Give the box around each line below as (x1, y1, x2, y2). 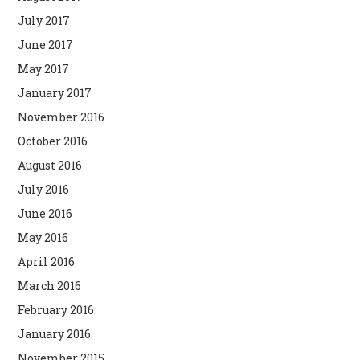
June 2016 (18, 205, 73, 221)
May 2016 (18, 229, 69, 245)
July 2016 (18, 181, 70, 197)
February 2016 (18, 301, 95, 317)
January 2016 (18, 325, 92, 342)
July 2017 (18, 12, 71, 28)
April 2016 (18, 253, 76, 269)
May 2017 (18, 60, 70, 76)
